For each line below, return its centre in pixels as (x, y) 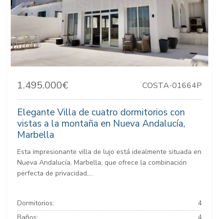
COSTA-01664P (172, 86)
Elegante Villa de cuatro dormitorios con (101, 112)
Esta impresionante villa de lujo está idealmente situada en (109, 152)
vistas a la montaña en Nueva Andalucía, (101, 124)
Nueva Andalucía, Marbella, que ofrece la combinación (102, 163)
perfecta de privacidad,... (55, 173)
